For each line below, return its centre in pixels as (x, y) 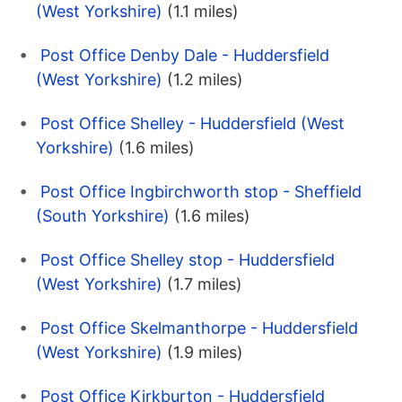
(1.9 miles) (205, 353)
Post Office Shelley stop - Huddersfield (188, 260)
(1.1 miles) (203, 12)
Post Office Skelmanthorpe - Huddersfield (199, 328)
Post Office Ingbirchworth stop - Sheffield (201, 192)
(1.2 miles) (205, 80)
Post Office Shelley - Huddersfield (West (192, 124)
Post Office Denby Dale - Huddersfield (185, 56)
